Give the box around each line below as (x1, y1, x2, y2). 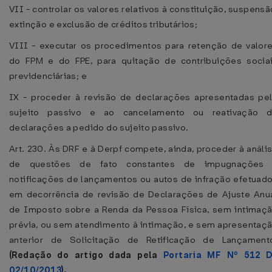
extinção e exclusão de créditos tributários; (9, 18, 198, 30)
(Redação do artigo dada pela (9, 249, 164, 261)
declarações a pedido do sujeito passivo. (9, 121, 189, 134)
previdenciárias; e (9, 70, 87, 82)
